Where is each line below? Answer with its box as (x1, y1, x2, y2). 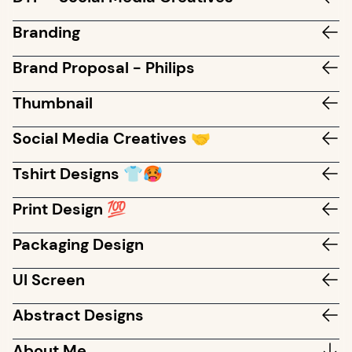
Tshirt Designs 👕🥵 (13, 163, 163, 184)
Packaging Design (13, 234, 144, 255)
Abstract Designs (13, 305, 144, 325)
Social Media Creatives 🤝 (13, 128, 211, 148)
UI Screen (13, 269, 85, 290)
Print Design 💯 (13, 199, 126, 219)
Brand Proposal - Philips (13, 57, 195, 78)
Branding (13, 22, 80, 42)
